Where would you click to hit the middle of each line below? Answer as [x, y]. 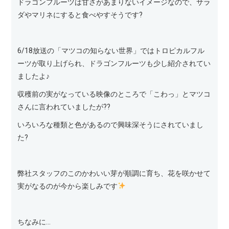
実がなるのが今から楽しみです [68, 186]
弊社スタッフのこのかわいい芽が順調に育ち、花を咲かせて [114, 173]
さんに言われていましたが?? [64, 107]
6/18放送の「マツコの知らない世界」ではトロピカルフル [111, 51]
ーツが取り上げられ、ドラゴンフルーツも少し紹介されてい [114, 63]
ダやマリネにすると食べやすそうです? [80, 15]
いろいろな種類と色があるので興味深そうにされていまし [111, 125]
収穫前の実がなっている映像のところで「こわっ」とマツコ [114, 94]
